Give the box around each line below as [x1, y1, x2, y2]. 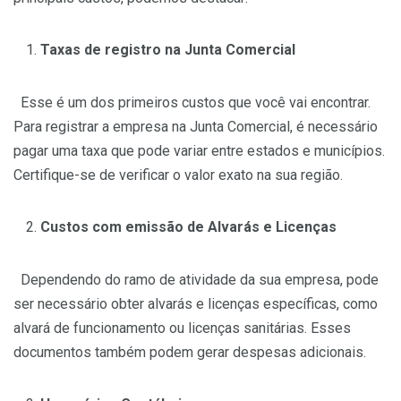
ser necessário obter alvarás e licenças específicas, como [13, 295, 378, 313]
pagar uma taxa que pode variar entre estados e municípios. [13, 142, 385, 160]
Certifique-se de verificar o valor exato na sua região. [13, 166, 343, 184]
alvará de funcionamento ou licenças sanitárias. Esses [13, 320, 351, 337]
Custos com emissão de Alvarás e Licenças [40, 218, 337, 236]
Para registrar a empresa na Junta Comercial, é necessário [13, 118, 378, 136]
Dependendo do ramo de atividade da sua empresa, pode [13, 271, 379, 289]
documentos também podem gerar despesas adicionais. [13, 344, 366, 362]
